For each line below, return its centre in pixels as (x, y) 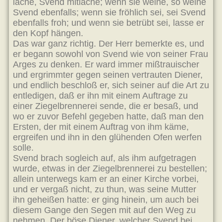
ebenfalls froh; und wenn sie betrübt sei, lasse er (109, 23)
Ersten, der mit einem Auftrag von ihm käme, (101, 127)
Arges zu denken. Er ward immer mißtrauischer (106, 64)
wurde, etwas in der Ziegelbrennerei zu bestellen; (110, 168)
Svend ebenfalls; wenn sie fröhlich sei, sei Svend (109, 12)
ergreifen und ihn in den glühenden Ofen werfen (107, 137)
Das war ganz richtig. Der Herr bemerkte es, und (109, 44)
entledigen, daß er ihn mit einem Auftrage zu (100, 96)
